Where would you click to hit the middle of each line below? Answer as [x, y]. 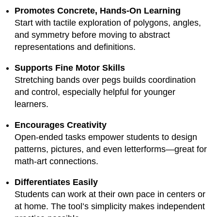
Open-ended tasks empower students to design [106, 137]
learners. [31, 104]
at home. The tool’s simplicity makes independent [110, 206]
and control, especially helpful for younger [95, 92]
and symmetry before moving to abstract [92, 35]
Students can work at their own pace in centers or [110, 194]
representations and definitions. [75, 47]
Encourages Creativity [61, 125]
